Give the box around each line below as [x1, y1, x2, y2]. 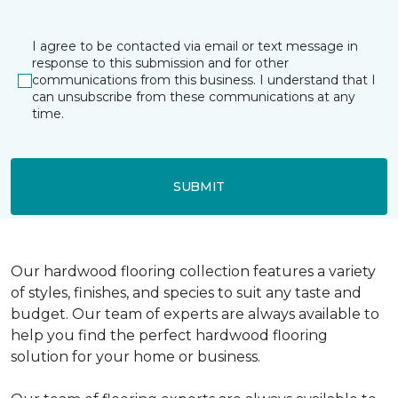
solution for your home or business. [11, 348, 260, 365]
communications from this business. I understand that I [32, 72, 376, 88]
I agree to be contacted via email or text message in [32, 38, 358, 54]
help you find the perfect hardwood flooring [11, 327, 328, 344]
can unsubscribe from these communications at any [32, 89, 355, 105]
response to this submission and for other [32, 55, 289, 71]
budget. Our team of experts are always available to [11, 306, 379, 322]
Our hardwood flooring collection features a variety [11, 263, 376, 280]
